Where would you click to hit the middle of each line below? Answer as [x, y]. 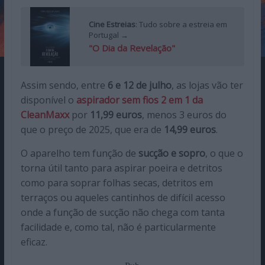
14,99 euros [190, 129]
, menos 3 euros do [184, 114]
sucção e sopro [172, 153]
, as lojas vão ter [207, 85]
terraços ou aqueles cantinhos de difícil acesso [123, 197]
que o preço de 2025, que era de [92, 129]
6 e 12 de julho [138, 85]
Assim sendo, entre [63, 85]
